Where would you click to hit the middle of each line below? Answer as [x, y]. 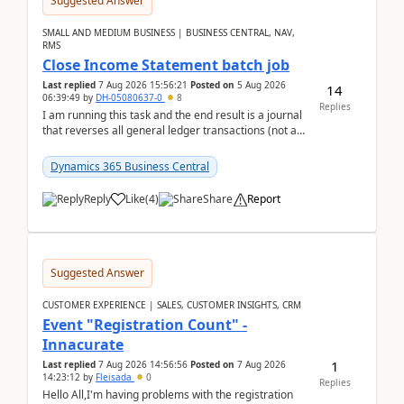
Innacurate [83, 344]
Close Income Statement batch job [166, 65]
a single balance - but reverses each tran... [148, 146]
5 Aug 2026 [262, 85]
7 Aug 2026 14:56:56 [143, 364]
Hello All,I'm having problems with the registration [168, 395]
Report [264, 199]
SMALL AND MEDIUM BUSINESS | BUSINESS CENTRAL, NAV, [169, 32]
